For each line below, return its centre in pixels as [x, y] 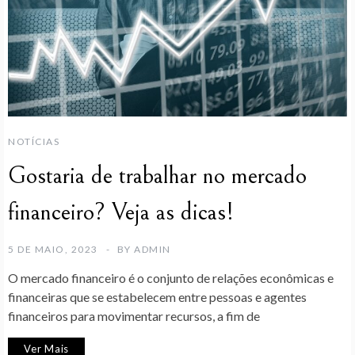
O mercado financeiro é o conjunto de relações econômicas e [171, 278]
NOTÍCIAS [34, 142]
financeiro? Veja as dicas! [121, 213]
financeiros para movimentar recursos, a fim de [134, 316]
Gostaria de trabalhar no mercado [157, 176]
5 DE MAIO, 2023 [53, 250]
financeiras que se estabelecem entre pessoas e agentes [157, 297]
